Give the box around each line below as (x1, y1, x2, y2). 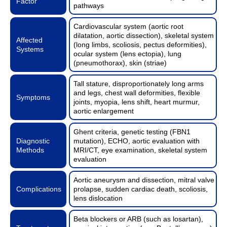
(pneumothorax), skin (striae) (73, 58, 167, 67)
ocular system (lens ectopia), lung (73, 49, 182, 58)
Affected (16, 35, 43, 44)
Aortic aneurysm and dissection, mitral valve (73, 175, 215, 184)
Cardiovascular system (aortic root (73, 22, 184, 30)
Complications (16, 184, 61, 193)
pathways (73, 1, 104, 10)
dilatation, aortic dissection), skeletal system (73, 31, 214, 40)
